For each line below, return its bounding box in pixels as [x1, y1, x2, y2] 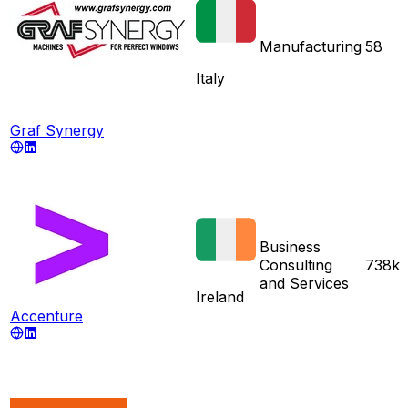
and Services [260, 273, 349, 292]
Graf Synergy [10, 120, 104, 139]
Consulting [260, 255, 332, 274]
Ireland [196, 287, 244, 306]
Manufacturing [260, 36, 362, 56]
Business [260, 237, 321, 256]
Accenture [10, 306, 83, 325]
